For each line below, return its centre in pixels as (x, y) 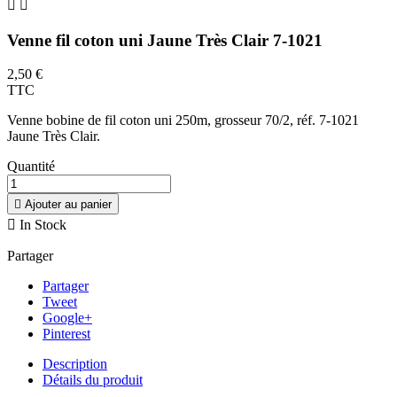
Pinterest (66, 334)
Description (75, 364)
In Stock (41, 225)
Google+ (67, 318)
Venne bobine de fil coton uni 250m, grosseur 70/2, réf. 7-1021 (183, 121)
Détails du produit (93, 380)
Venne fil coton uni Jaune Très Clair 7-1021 (165, 40)
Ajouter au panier (68, 205)
